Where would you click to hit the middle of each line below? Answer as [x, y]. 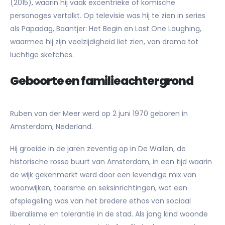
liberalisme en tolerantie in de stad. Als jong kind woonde [109, 214]
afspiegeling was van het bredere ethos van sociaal [100, 201]
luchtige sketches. [42, 55]
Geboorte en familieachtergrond [102, 80]
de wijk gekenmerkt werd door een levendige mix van [103, 175]
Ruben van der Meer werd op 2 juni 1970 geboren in [99, 113]
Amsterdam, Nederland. [51, 126]
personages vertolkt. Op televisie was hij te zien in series [108, 16]
